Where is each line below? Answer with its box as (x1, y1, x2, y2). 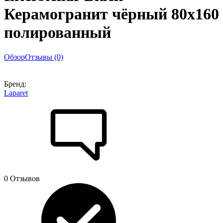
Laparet (4, 88, 28, 97)
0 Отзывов (4, 174, 40, 183)
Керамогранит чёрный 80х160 (4, 5, 219, 23)
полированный (4, 23, 111, 42)
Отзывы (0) (25, 52, 63, 61)
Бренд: (4, 79, 26, 88)
